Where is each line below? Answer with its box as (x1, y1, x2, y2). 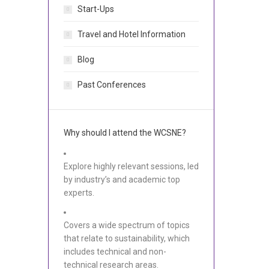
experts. (63, 188, 94, 198)
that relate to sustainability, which (63, 234, 190, 243)
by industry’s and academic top (63, 175, 180, 184)
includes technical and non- (63, 247, 166, 256)
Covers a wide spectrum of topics (63, 220, 190, 230)
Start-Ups (77, 4, 114, 14)
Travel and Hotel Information (77, 29, 186, 39)
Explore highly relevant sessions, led (63, 162, 199, 171)
